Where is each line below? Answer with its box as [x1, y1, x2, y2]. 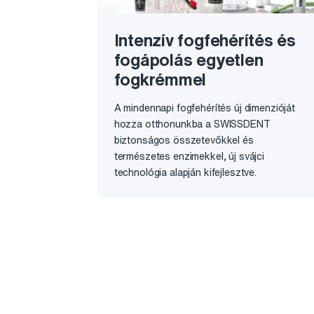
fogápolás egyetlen [114, 50, 264, 68]
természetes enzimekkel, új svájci [114, 151, 265, 161]
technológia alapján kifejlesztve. [114, 167, 257, 177]
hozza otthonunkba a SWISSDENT [114, 118, 271, 129]
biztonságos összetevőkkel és [114, 135, 254, 145]
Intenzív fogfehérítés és [114, 31, 296, 48]
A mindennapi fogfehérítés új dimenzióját [114, 102, 296, 113]
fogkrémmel [114, 70, 207, 88]
